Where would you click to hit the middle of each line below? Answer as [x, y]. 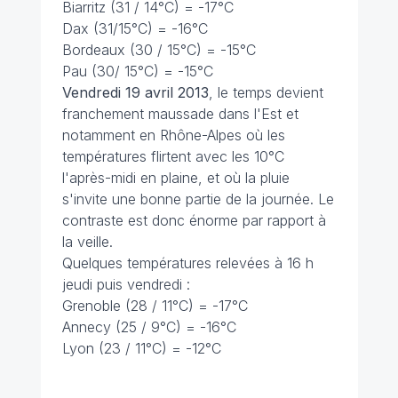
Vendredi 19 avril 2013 [135, 92]
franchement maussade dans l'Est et [180, 114]
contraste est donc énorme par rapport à [194, 220]
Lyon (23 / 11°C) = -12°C [141, 348]
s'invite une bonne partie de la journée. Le [198, 199]
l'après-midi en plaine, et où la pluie [175, 178]
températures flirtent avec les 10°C [173, 156]
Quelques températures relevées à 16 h [187, 263]
